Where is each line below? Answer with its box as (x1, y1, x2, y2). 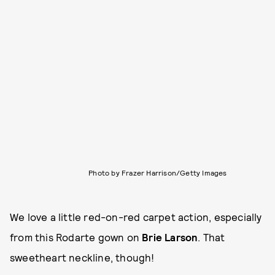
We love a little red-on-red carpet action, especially (10, 210, 262, 223)
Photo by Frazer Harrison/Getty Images (88, 168, 227, 177)
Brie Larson (139, 230, 198, 243)
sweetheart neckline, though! (10, 250, 155, 263)
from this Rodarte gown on (10, 230, 139, 243)
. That (198, 230, 225, 243)
